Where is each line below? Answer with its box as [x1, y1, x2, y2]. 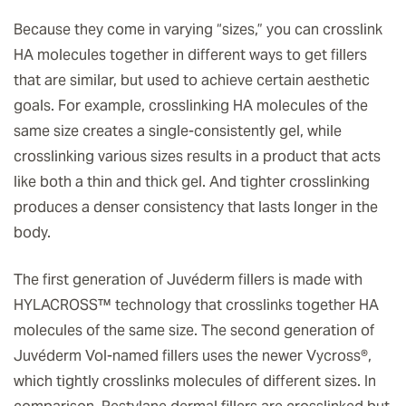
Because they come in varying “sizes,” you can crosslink [14, 19, 382, 39]
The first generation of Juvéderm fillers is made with [14, 269, 362, 289]
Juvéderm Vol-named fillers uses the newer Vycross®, [14, 345, 372, 365]
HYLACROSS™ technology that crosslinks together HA [14, 295, 379, 314]
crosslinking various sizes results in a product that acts [14, 146, 381, 166]
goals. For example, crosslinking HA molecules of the [14, 95, 368, 115]
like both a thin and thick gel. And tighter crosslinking [14, 171, 370, 191]
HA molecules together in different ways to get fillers [14, 44, 367, 64]
